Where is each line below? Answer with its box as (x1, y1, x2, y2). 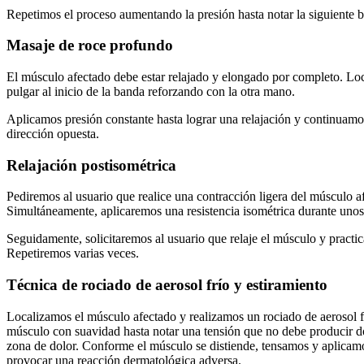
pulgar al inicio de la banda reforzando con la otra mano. (6, 84, 295, 98)
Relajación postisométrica (6, 156, 176, 174)
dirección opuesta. (6, 127, 99, 141)
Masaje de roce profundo (6, 37, 173, 54)
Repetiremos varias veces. (6, 246, 139, 261)
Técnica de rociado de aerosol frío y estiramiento (6, 276, 327, 294)
